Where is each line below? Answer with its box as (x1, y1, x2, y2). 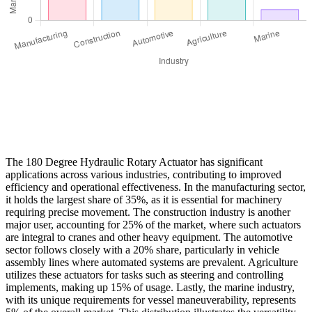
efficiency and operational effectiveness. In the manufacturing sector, (6, 180, 306, 193)
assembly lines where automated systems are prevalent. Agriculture (6, 256, 298, 268)
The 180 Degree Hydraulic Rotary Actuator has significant (6, 155, 263, 168)
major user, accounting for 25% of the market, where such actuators (6, 218, 301, 231)
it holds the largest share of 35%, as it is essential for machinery (6, 193, 282, 205)
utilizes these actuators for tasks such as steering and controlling (6, 268, 283, 281)
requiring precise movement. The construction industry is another (6, 205, 290, 218)
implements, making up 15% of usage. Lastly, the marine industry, (6, 281, 295, 293)
